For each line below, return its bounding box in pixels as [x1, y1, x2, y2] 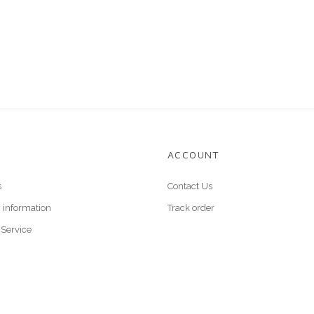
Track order [168, 203, 214, 213]
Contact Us [168, 181, 212, 191]
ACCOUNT [168, 149, 219, 161]
